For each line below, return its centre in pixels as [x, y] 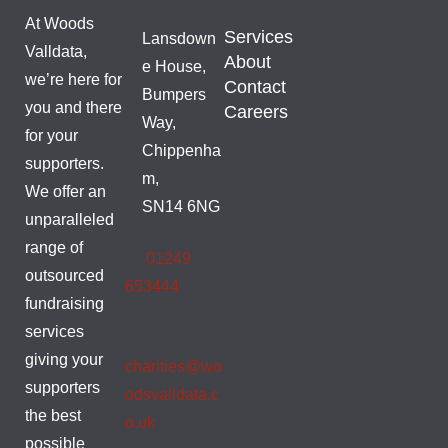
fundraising [64, 303]
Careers [256, 111]
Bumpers [173, 94]
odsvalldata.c [171, 394]
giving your [64, 359]
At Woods [59, 23]
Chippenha [181, 150]
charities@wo [173, 366]
